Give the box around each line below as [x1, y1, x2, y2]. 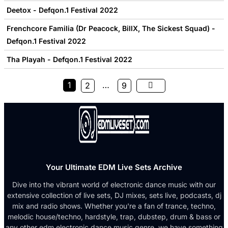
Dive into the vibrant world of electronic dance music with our [12, 180, 216, 189]
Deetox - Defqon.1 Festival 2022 [7, 5, 118, 14]
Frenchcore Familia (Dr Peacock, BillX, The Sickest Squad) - [7, 23, 215, 33]
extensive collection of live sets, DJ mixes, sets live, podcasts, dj [7, 190, 221, 199]
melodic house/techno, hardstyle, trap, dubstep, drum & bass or [8, 212, 220, 221]
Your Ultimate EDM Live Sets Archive [46, 162, 182, 172]
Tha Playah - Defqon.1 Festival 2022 [7, 54, 132, 64]
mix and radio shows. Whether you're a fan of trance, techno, [12, 201, 216, 210]
